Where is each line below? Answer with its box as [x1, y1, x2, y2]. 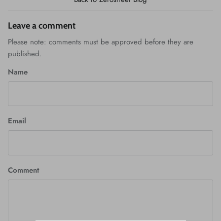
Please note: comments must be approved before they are [8, 36, 193, 47]
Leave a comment [8, 20, 75, 31]
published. [8, 48, 42, 59]
